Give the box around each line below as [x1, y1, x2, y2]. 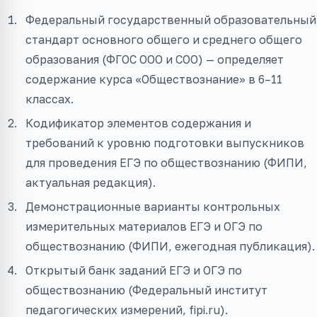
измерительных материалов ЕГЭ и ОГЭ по [25, 219, 263, 234]
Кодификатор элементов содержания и [25, 115, 251, 130]
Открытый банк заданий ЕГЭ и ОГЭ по [25, 263, 242, 277]
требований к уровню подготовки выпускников [25, 135, 304, 150]
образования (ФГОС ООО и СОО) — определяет [25, 52, 284, 67]
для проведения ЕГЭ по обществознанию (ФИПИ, [25, 155, 307, 170]
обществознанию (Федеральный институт [25, 282, 267, 297]
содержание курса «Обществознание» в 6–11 [25, 71, 282, 86]
